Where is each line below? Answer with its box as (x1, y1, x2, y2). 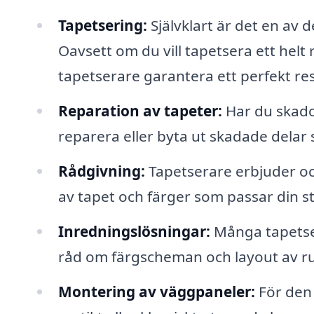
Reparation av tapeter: (57, 101, 222, 121)
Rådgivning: (57, 161, 145, 181)
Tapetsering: (57, 15, 147, 36)
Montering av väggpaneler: (57, 281, 255, 301)
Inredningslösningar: (57, 221, 210, 241)
